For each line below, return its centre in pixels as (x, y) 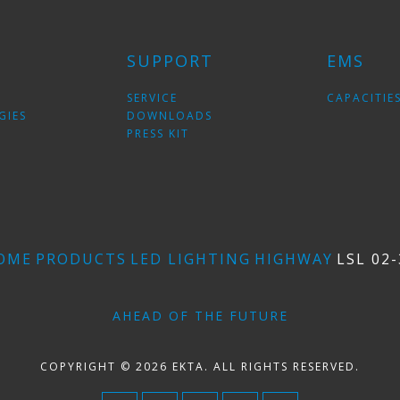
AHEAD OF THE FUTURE (200, 316)
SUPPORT (170, 61)
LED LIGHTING (191, 259)
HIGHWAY (294, 259)
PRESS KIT (158, 133)
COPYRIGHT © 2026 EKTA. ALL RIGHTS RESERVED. (200, 367)
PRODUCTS (81, 259)
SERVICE (152, 98)
